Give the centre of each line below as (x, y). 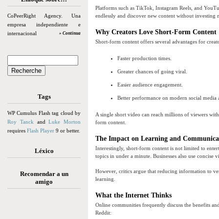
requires (17, 131)
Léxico (44, 151)
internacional (22, 33)
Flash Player (41, 131)
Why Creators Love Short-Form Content (156, 32)
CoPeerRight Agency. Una (44, 16)
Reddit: (103, 213)
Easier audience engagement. (150, 85)
